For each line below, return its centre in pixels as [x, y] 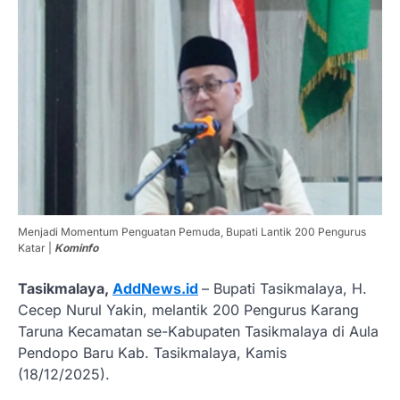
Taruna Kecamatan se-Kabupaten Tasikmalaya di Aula [198, 331]
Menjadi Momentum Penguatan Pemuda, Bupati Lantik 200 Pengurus [192, 231]
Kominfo [76, 247]
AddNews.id [155, 288]
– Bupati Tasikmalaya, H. [284, 288]
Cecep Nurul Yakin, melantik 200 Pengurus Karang [188, 309]
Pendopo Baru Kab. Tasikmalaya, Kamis [152, 352]
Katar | [36, 247]
